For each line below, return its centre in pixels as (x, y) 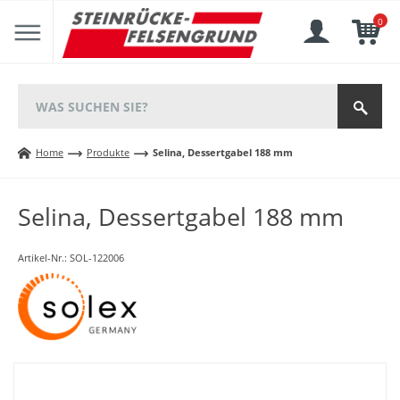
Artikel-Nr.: (44, 258)
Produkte (108, 152)
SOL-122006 (97, 258)
